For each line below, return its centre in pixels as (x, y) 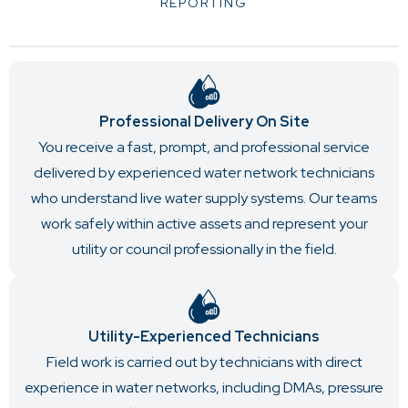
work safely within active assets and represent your (204, 224)
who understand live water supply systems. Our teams (204, 199)
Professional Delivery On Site (204, 122)
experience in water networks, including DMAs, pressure (204, 388)
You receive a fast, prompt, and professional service (204, 148)
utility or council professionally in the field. (204, 250)
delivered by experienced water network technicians (204, 173)
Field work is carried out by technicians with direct (204, 362)
